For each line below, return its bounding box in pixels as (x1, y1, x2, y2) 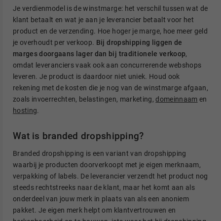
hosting (13, 107, 37, 115)
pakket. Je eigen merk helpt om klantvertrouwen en (13, 206, 176, 214)
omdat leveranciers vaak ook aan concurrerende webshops (13, 61, 202, 70)
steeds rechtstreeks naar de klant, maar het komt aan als (13, 183, 195, 191)
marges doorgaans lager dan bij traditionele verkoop (13, 50, 186, 58)
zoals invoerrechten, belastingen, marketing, (13, 95, 156, 104)
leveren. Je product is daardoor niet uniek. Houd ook (13, 73, 180, 81)
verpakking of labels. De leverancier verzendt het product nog (13, 172, 208, 180)
